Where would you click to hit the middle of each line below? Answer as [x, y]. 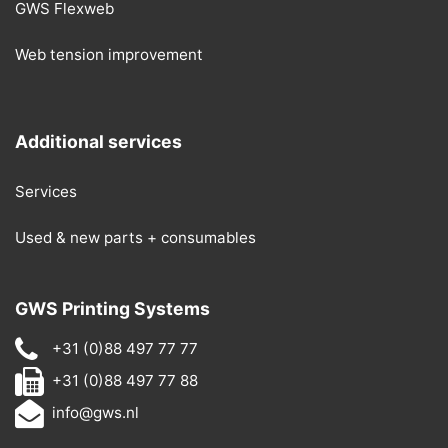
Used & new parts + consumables [135, 238]
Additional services [98, 142]
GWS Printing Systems [112, 309]
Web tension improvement [109, 55]
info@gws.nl [96, 413]
